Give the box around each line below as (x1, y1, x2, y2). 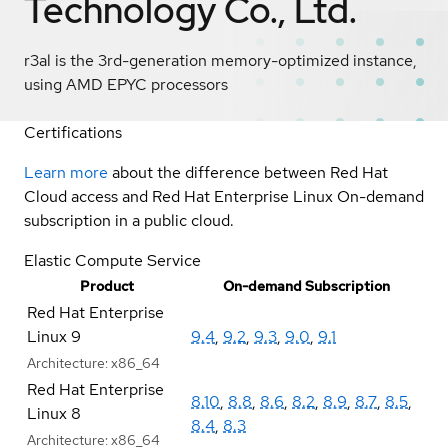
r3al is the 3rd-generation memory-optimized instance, (24, 49, 417, 71)
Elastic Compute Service (24, 249, 201, 271)
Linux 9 (27, 325, 81, 347)
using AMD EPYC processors (24, 73, 228, 95)
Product (80, 276, 134, 295)
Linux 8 (27, 402, 81, 424)
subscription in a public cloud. (24, 209, 234, 231)
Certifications (24, 121, 122, 143)
